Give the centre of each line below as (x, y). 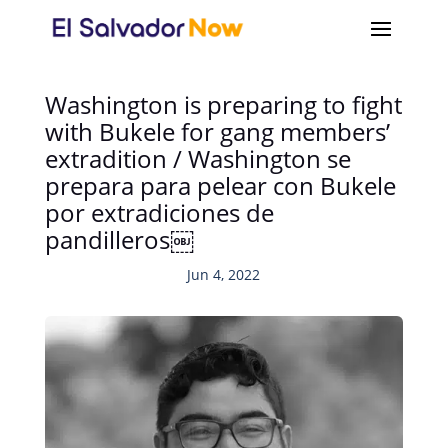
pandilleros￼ (119, 239)
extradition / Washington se (197, 158)
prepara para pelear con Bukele (220, 185)
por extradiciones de (159, 212)
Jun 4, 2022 (224, 274)
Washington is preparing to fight (223, 104)
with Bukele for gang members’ (217, 131)
